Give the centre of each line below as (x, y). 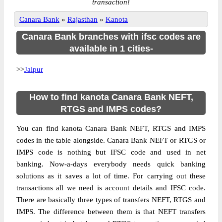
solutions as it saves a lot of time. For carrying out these (111, 176)
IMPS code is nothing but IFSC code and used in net (111, 152)
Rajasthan (83, 19)
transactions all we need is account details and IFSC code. (111, 188)
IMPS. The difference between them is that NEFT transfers (111, 212)
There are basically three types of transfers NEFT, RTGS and (111, 200)
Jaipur (34, 69)
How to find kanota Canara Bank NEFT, (111, 97)
